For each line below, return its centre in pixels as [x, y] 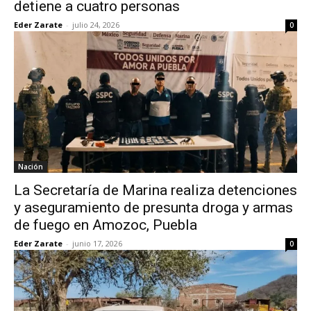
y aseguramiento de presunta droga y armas [153, 208]
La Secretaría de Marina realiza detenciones [155, 190]
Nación [31, 167]
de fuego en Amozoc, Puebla [106, 225]
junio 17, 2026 [97, 243]
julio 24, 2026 [96, 25]
